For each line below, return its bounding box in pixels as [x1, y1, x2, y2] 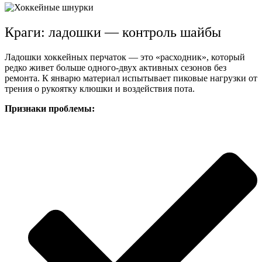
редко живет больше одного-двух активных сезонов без [5, 62, 226, 73]
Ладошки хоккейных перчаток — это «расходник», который [5, 51, 245, 62]
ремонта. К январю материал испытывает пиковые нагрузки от [5, 73, 257, 83]
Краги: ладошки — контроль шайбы [5, 24, 221, 40]
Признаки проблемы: [5, 103, 95, 113]
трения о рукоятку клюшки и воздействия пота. [5, 83, 195, 94]
